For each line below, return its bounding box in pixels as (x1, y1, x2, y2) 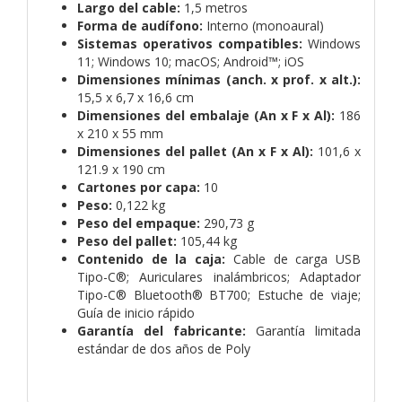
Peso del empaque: (77, 214, 200, 232)
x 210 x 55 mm (77, 124, 163, 142)
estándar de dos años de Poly (77, 339, 250, 357)
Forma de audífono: (77, 16, 203, 34)
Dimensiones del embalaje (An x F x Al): (77, 106, 336, 124)
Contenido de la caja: (77, 249, 226, 267)
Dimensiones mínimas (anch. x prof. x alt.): (77, 70, 361, 88)
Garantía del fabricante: (77, 321, 246, 339)
